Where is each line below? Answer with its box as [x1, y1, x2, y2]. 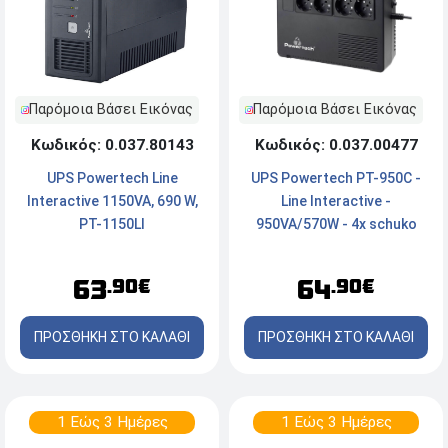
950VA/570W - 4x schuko [255, 216, 417, 233]
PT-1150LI [79, 216, 145, 233]
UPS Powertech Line [46, 170, 178, 187]
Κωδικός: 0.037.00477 [254, 136, 418, 155]
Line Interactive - [281, 193, 391, 210]
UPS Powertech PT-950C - [251, 170, 421, 187]
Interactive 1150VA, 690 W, [26, 193, 198, 210]
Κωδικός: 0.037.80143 [30, 136, 194, 155]
